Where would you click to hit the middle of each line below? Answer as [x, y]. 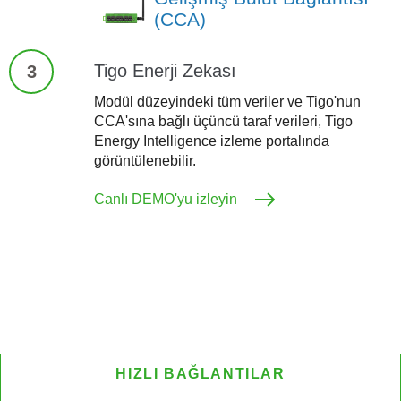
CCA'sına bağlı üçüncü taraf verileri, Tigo [223, 121]
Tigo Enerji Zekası [165, 70]
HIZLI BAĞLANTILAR [200, 373]
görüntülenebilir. [145, 160]
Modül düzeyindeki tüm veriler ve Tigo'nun [227, 101]
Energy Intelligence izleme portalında [211, 141]
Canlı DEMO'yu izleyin [165, 199]
